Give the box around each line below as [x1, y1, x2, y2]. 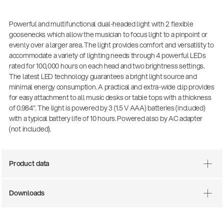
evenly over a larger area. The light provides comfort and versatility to [8, 40, 214, 50]
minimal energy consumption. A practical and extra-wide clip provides [8, 82, 214, 92]
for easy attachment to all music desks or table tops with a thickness [8, 92, 211, 103]
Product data [8, 158, 49, 169]
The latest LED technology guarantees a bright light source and [8, 71, 197, 82]
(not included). [8, 124, 51, 134]
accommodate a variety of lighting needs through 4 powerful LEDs [8, 50, 206, 61]
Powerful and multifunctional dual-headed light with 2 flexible [8, 19, 193, 29]
